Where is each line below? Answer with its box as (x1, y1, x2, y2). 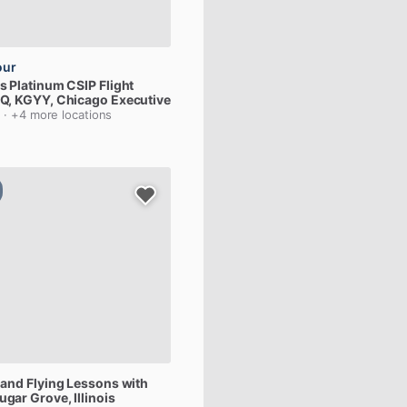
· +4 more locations (4, 107, 113, 122)
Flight (98, 77, 134, 93)
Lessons (66, 375, 119, 391)
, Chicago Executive (49, 92, 171, 107)
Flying (26, 375, 65, 391)
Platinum (9, 77, 65, 93)
